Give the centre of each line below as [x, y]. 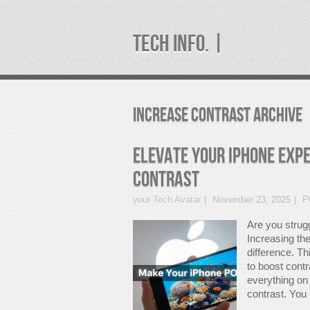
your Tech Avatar [167, 200]
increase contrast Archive [218, 115]
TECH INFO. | [179, 44]
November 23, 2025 [252, 200]
